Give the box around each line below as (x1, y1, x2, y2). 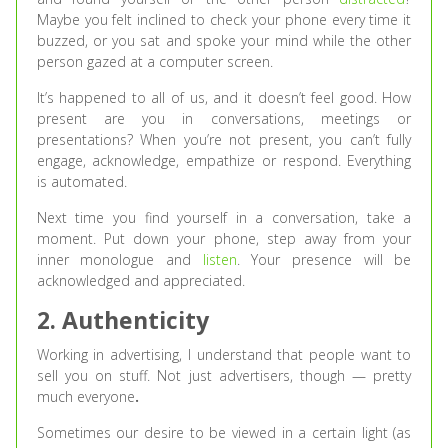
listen (202, 250, 237, 270)
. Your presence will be (236, 250, 412, 270)
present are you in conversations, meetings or (36, 109, 412, 129)
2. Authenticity (36, 304, 209, 337)
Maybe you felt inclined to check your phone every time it (36, 10, 412, 30)
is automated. (36, 172, 127, 192)
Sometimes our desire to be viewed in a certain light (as (36, 423, 412, 443)
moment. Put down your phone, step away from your (36, 229, 412, 249)
